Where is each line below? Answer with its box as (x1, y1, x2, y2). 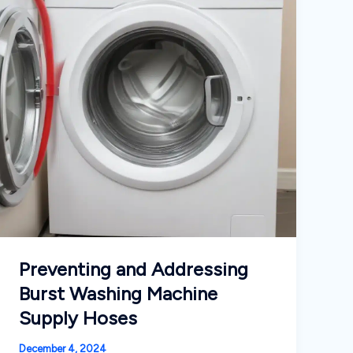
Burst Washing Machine (19, 282, 218, 306)
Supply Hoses (19, 307, 138, 330)
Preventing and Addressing (19, 258, 249, 281)
